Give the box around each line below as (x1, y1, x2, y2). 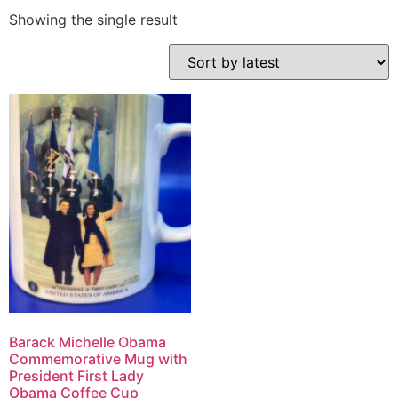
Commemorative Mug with (9, 350, 187, 369)
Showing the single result (9, 11, 178, 28)
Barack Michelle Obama (9, 333, 166, 352)
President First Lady (9, 367, 144, 386)
